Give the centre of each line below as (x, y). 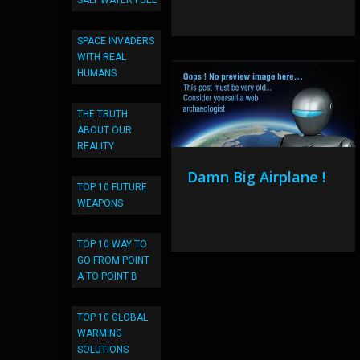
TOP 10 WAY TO (112, 244)
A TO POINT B (107, 276)
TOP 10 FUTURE (112, 187)
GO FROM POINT (113, 260)
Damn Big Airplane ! (257, 177)
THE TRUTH (102, 114)
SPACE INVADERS (116, 41)
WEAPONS (100, 203)
